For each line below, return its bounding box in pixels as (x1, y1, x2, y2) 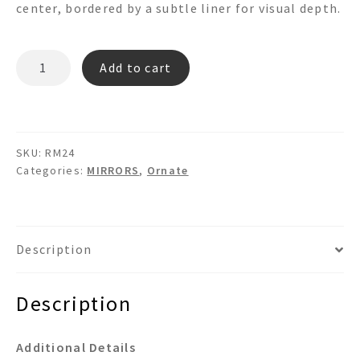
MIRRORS (87, 163, 140, 178)
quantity (15, 70, 71, 87)
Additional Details (16, 338, 137, 355)
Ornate (146, 163, 189, 178)
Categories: (16, 163, 88, 178)
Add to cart (100, 59, 172, 76)
